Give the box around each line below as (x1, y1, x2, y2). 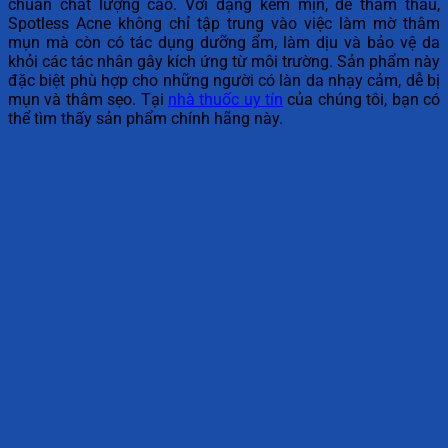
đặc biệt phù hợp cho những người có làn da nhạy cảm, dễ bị (8, 71, 440, 91)
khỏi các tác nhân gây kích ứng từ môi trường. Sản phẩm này (8, 52, 440, 72)
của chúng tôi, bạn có (283, 90, 441, 110)
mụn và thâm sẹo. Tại (8, 90, 168, 110)
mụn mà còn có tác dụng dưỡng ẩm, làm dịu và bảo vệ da (8, 33, 440, 53)
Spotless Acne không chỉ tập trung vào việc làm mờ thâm (8, 14, 440, 34)
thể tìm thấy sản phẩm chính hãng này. (8, 109, 283, 129)
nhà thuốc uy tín (167, 90, 284, 110)
